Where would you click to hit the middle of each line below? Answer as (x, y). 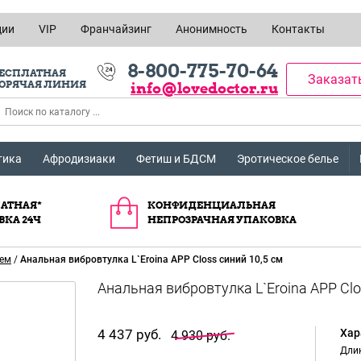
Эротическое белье (288, 159)
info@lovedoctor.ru (204, 88)
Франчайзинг (116, 29)
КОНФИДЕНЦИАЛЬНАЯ (212, 205)
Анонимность (212, 29)
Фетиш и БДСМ (176, 159)
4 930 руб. (201, 336)
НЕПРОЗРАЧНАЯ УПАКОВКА (222, 220)
